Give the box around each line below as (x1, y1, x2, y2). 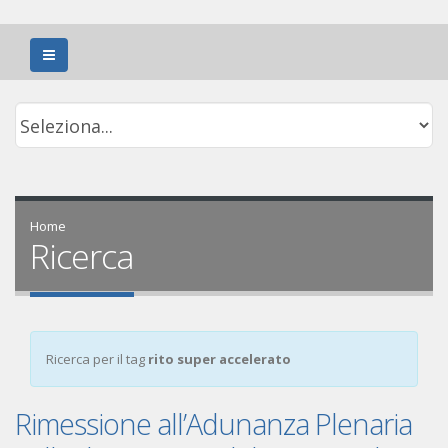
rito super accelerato (148, 350, 291, 369)
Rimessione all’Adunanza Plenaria (15, 404, 412, 444)
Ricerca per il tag (46, 350, 148, 369)
